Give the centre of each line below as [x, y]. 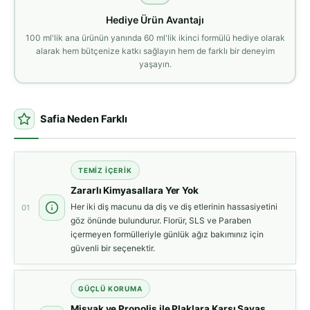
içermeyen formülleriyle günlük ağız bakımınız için [167, 235]
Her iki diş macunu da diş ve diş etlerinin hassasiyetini [174, 207]
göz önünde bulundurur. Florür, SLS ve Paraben [161, 221]
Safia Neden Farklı [84, 119]
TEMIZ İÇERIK [105, 171]
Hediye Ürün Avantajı [155, 19]
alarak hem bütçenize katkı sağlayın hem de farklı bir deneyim [155, 51]
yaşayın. [155, 64]
